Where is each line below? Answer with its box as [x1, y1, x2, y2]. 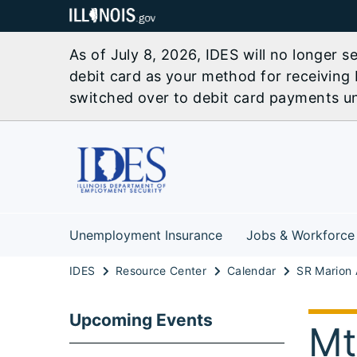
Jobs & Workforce [246, 227, 355, 243]
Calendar [226, 263, 277, 277]
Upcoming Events [69, 309, 213, 330]
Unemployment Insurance [69, 227, 222, 243]
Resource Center [116, 263, 207, 277]
